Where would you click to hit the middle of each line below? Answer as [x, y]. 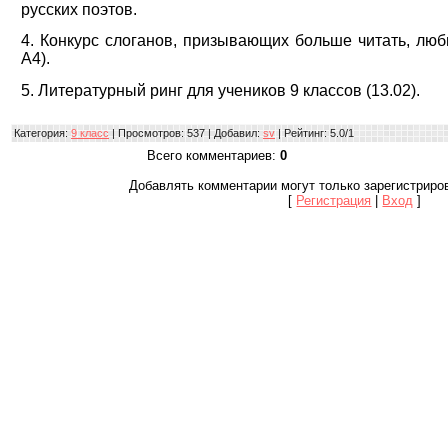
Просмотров [149, 132]
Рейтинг [304, 132]
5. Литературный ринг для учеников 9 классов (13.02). [222, 90]
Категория [39, 132]
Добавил [235, 132]
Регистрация [334, 200]
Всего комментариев [209, 155]
